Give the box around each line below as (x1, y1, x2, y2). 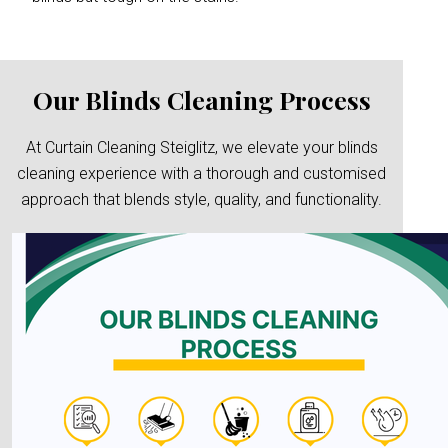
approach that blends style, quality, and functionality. (21, 190, 383, 209)
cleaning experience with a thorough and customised (17, 164, 387, 183)
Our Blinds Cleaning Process (32, 83, 371, 116)
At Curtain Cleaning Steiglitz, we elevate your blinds (25, 138, 378, 157)
